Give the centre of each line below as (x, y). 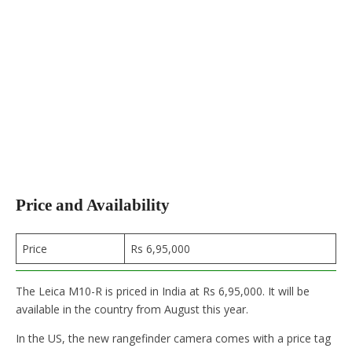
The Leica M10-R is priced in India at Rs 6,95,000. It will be (163, 291)
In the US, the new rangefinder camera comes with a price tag (173, 338)
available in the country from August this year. (132, 309)
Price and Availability (93, 205)
